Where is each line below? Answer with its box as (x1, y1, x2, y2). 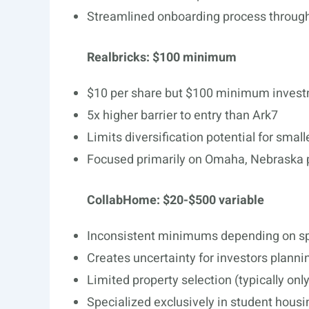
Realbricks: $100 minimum (87, 48, 237, 67)
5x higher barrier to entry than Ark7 (87, 106, 278, 125)
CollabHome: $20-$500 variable (87, 191, 264, 210)
